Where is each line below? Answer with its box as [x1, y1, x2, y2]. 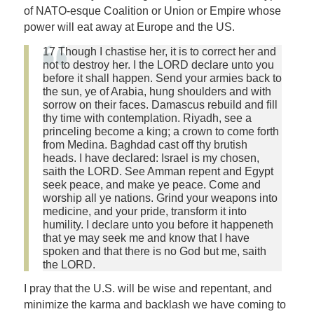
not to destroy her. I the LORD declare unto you [42, 58, 274, 71]
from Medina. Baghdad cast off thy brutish [42, 138, 247, 151]
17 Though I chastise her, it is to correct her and [42, 45, 276, 57]
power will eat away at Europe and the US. [23, 21, 235, 34]
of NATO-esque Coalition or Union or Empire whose [23, 5, 281, 18]
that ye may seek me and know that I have [42, 231, 250, 244]
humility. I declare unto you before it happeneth [42, 218, 273, 231]
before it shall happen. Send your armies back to [42, 71, 282, 84]
